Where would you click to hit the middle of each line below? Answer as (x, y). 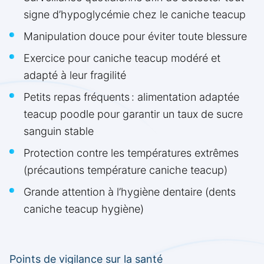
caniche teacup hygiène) (84, 209)
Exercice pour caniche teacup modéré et (122, 58)
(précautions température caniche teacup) (126, 170)
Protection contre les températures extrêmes (131, 153)
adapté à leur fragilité (75, 75)
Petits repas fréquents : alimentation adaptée (131, 97)
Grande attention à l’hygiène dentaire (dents (130, 192)
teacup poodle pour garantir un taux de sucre (133, 114)
